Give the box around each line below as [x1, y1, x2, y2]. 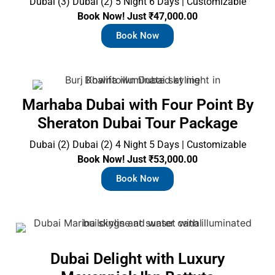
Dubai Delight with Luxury [50, 249, 225, 268]
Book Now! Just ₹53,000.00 [77, 153, 198, 165]
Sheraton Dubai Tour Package [37, 114, 238, 132]
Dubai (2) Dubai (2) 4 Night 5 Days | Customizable [29, 138, 246, 150]
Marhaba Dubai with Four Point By [21, 95, 254, 114]
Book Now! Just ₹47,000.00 [77, 10, 198, 22]
